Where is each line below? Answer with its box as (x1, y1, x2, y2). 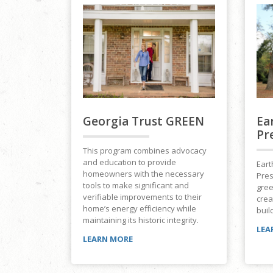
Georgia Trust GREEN (83, 113, 204, 130)
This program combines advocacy (83, 145, 207, 157)
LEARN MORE (83, 233, 133, 245)
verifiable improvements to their (83, 191, 202, 203)
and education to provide (83, 157, 176, 168)
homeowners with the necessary (83, 168, 204, 180)
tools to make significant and (83, 180, 189, 191)
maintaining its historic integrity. (83, 214, 199, 226)
